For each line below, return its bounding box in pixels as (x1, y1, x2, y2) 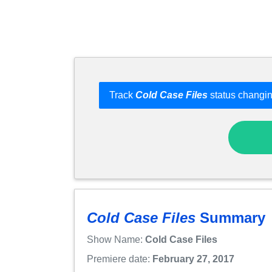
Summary (195, 209, 265, 226)
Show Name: (87, 234, 145, 245)
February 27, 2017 (152, 254, 234, 265)
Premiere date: (87, 254, 152, 265)
